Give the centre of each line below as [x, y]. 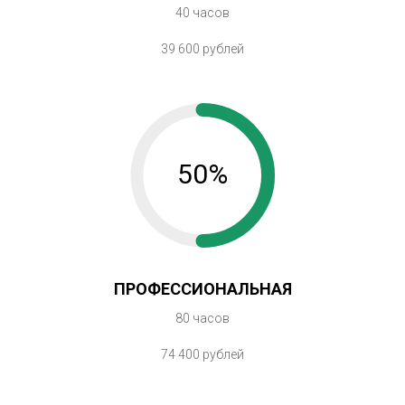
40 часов [202, 12]
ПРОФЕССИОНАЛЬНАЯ [202, 288]
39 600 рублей [202, 48]
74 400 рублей [202, 354]
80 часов [202, 318]
